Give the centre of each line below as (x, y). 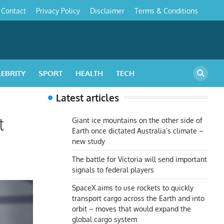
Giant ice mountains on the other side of (137, 120)
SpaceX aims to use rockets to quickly (133, 188)
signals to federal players (113, 170)
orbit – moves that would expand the (131, 209)
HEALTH (89, 73)
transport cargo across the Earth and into (138, 198)
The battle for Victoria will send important (139, 159)
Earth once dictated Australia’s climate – (138, 131)
